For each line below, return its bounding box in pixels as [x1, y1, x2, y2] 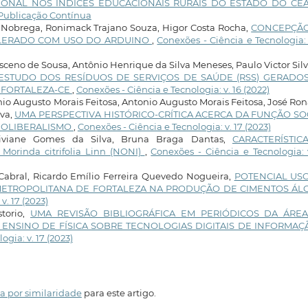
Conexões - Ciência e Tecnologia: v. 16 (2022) [76, 84, 269, 96]
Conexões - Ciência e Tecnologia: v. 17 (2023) [77, 121, 271, 133]
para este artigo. [81, 287, 156, 299]
